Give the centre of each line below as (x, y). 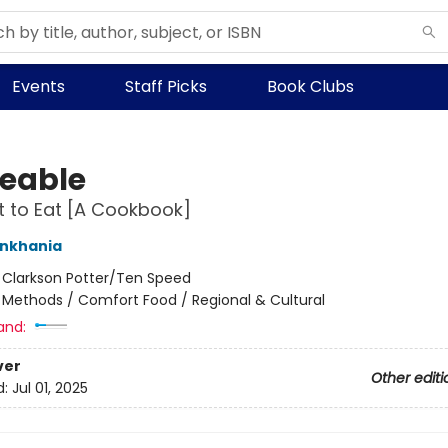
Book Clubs (310, 86)
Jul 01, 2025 (49, 388)
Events (38, 86)
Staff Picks (166, 86)
